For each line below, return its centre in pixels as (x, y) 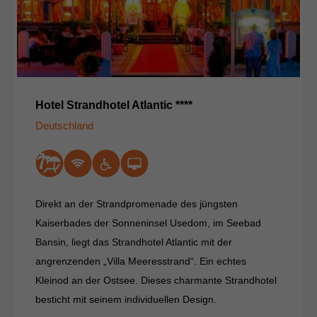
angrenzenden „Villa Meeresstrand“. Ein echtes (141, 261)
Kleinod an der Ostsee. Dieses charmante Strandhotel (156, 281)
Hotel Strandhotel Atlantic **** (114, 105)
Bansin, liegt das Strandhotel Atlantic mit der (134, 242)
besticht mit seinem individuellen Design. (126, 300)
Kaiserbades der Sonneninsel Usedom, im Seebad (148, 223)
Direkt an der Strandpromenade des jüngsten (137, 204)
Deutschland (64, 126)
